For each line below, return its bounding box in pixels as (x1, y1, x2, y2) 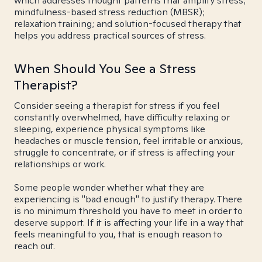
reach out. (14, 240, 55, 252)
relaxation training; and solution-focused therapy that (14, 18, 242, 30)
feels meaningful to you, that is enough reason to (14, 228, 222, 240)
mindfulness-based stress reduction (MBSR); (14, 6, 205, 18)
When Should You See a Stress (14, 60, 196, 77)
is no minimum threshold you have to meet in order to (14, 205, 243, 217)
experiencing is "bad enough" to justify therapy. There (14, 193, 242, 205)
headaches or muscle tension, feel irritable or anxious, (14, 135, 243, 147)
